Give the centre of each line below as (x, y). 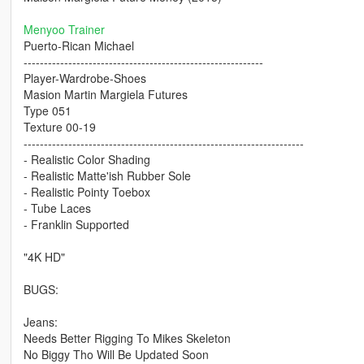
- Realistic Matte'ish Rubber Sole (107, 176)
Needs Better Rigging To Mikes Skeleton (127, 338)
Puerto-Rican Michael (78, 46)
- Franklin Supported (76, 225)
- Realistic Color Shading (87, 160)
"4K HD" (44, 257)
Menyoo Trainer (64, 30)
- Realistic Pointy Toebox (87, 192)
